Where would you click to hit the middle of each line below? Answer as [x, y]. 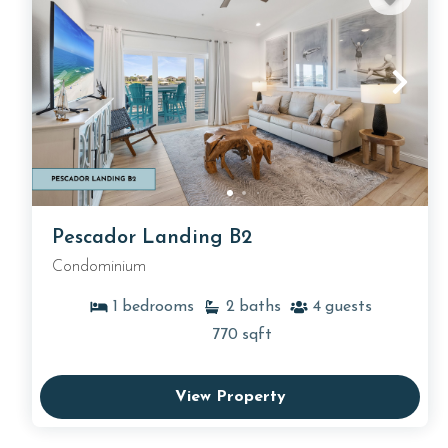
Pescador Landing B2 [152, 238]
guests [348, 307]
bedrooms [157, 307]
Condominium [99, 267]
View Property [230, 397]
